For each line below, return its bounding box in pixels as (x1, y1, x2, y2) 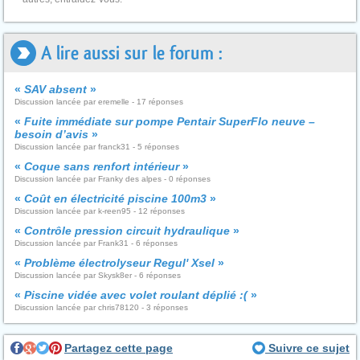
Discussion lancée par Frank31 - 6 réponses (14, 239, 178, 247)
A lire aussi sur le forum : (36, 44, 223, 63)
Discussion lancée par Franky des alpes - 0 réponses (14, 174, 211, 183)
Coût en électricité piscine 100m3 (24, 192, 207, 205)
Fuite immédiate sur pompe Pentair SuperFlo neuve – (24, 115, 315, 128)
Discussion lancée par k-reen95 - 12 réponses (14, 207, 185, 215)
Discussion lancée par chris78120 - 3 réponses (14, 303, 188, 312)
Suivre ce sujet (265, 342, 350, 354)
